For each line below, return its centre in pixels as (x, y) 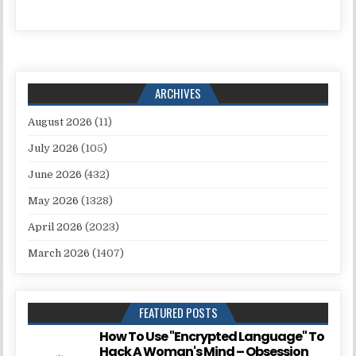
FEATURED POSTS (178, 313)
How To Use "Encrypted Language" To (212, 337)
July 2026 (54, 149)
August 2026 (60, 122)
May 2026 (54, 201)
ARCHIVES (178, 93)
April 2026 (56, 227)
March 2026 (59, 253)
